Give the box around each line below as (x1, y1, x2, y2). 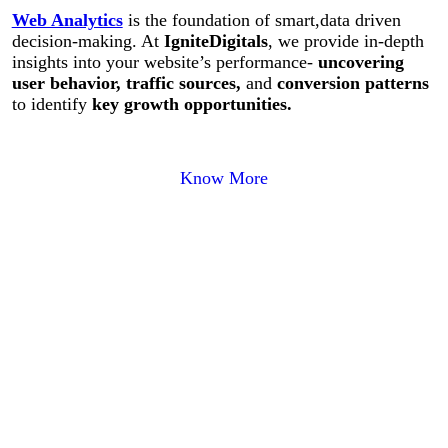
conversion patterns (271, 73, 429, 94)
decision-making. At (11, 31, 164, 52)
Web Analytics (11, 10, 123, 31)
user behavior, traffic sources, (11, 73, 241, 94)
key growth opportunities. (91, 94, 292, 115)
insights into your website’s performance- (11, 52, 318, 73)
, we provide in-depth (267, 31, 424, 52)
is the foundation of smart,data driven (122, 10, 401, 31)
